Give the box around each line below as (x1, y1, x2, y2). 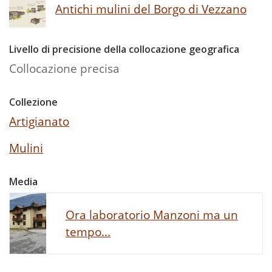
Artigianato (9, 113, 69, 130)
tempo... (66, 223, 110, 240)
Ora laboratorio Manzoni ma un (66, 206, 238, 223)
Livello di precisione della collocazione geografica (9, 42, 239, 56)
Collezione (9, 95, 58, 109)
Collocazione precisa (9, 60, 120, 77)
